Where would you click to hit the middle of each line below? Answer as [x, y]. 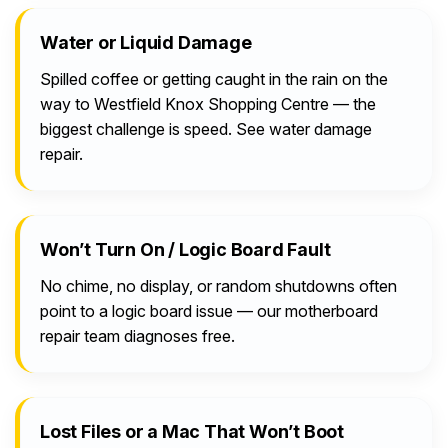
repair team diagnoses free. [137, 336]
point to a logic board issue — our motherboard [209, 311]
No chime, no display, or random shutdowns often [218, 286]
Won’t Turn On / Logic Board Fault [185, 250]
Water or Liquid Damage [146, 43]
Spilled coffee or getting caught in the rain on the [214, 79]
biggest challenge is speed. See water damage [206, 129]
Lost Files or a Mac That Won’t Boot [192, 432]
